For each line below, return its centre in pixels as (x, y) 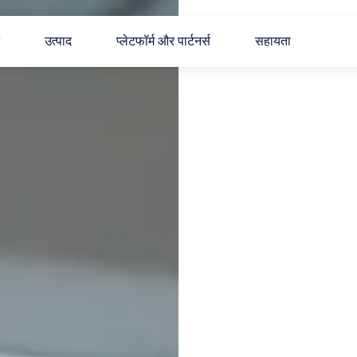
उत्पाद (58, 41)
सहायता (273, 41)
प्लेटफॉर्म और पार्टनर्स (163, 41)
